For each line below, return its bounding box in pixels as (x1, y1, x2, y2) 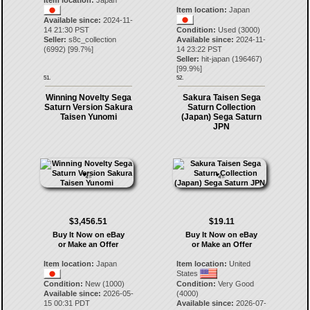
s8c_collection (68, 35, 116, 44)
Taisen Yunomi (60, 112, 117, 122)
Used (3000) (216, 26, 261, 34)
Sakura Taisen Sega (182, 93, 261, 102)
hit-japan (201, 55, 230, 63)
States (176, 269, 201, 277)
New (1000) (82, 280, 125, 288)
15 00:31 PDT (43, 299, 90, 307)
